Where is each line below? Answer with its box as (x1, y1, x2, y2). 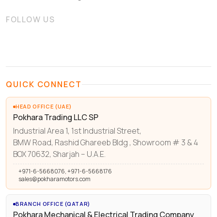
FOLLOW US (6, 14, 55, 25)
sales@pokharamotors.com (18, 175, 91, 184)
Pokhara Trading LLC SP (13, 112, 98, 123)
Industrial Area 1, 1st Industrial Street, (13, 125, 141, 136)
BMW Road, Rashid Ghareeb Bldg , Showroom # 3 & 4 (13, 137, 198, 148)
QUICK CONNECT (6, 79, 82, 90)
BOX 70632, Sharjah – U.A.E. (13, 148, 106, 159)
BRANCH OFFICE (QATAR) (15, 200, 91, 208)
